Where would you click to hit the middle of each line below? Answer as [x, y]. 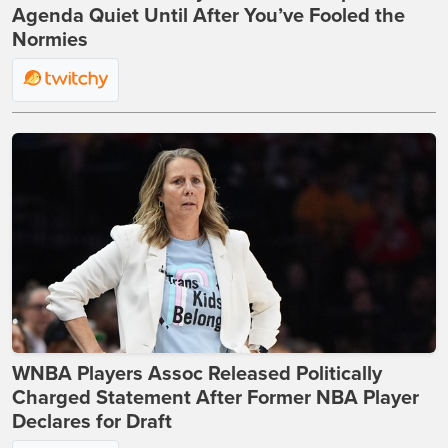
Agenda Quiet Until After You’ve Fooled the [208, 15]
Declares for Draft [92, 421]
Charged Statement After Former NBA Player [215, 397]
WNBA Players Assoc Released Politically [197, 373]
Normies [50, 39]
